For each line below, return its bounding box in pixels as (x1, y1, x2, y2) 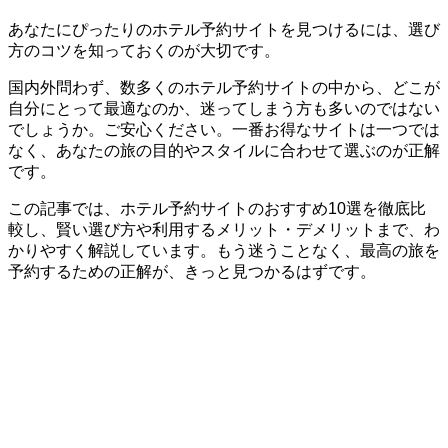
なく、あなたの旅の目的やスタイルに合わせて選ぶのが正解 (8, 141, 440, 159)
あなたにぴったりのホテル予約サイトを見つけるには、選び (8, 20, 440, 38)
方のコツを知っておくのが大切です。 (8, 41, 280, 59)
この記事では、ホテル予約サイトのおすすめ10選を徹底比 (8, 199, 426, 217)
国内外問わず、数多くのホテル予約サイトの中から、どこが (8, 78, 440, 96)
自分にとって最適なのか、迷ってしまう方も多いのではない (8, 99, 440, 117)
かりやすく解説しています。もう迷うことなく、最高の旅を (8, 241, 440, 259)
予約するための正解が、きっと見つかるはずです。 (8, 262, 376, 280)
